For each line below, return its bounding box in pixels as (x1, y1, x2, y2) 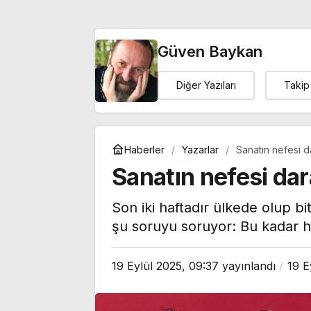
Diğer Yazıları (176, 78, 236, 91)
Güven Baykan (158, 42, 262, 60)
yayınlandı (219, 259, 276, 273)
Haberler (124, 143, 165, 155)
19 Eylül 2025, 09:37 (112, 259, 219, 273)
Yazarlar (182, 143, 219, 155)
